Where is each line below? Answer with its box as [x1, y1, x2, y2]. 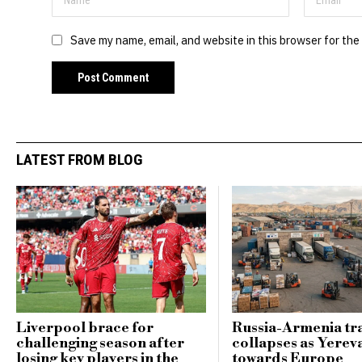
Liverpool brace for [16, 318, 154, 337]
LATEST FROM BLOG [16, 150, 142, 170]
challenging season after [16, 334, 184, 352]
